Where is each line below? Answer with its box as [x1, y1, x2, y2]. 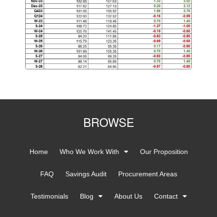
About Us [114, 192, 142, 201]
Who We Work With [59, 148, 119, 156]
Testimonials [30, 192, 68, 201]
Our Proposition [139, 148, 188, 156]
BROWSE [83, 113, 134, 131]
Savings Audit [65, 170, 107, 178]
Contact [154, 192, 178, 201]
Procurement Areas [118, 170, 177, 178]
